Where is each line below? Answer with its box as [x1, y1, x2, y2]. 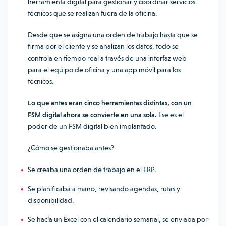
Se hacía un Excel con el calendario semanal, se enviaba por [28, 215, 208, 223]
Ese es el [157, 110, 184, 119]
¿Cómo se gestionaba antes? [28, 144, 114, 152]
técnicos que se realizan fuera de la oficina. [28, 9, 157, 17]
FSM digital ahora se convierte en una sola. [28, 110, 157, 119]
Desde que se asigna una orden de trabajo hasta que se [28, 31, 198, 39]
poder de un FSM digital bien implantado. [28, 122, 156, 130]
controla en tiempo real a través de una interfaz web [28, 54, 187, 62]
